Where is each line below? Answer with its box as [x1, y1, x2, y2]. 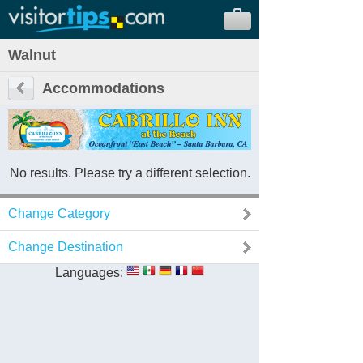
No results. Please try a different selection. [9, 166, 250, 180]
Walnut [8, 47, 56, 63]
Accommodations [42, 80, 164, 96]
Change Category [8, 207, 110, 220]
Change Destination [8, 240, 123, 254]
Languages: [55, 266, 123, 280]
